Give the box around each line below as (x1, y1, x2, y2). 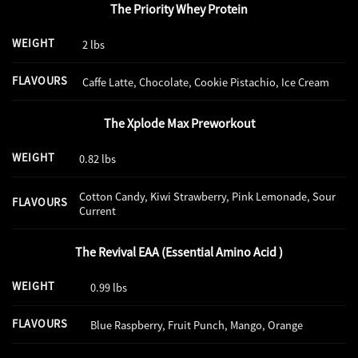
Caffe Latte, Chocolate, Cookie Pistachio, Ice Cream (82, 74, 330, 89)
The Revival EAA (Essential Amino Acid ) (75, 244, 283, 261)
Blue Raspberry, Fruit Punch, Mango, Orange (90, 317, 304, 332)
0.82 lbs (79, 151, 117, 166)
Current (79, 203, 117, 218)
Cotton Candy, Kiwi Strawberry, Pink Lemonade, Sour (79, 189, 336, 204)
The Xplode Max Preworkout (103, 115, 255, 132)
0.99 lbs (90, 280, 128, 295)
